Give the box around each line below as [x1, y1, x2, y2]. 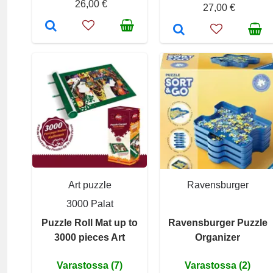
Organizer [195, 232, 240, 243]
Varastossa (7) [57, 260, 122, 271]
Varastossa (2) [185, 260, 250, 271]
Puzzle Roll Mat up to [41, 217, 138, 228]
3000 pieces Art [54, 232, 125, 243]
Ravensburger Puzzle [168, 217, 268, 228]
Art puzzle [68, 179, 112, 190]
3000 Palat [66, 198, 113, 209]
